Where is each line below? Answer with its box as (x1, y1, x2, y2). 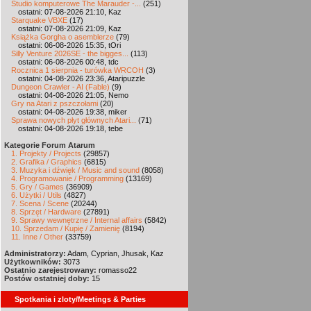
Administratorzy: (4, 249, 66, 258)
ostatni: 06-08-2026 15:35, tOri (18, 41, 121, 49)
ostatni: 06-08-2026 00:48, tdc (18, 58, 119, 66)
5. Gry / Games (11, 183, 64, 191)
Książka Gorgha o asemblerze (11, 33, 114, 41)
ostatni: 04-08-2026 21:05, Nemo (18, 91, 128, 99)
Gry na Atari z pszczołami (11, 99, 98, 108)
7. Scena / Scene (11, 199, 69, 208)
